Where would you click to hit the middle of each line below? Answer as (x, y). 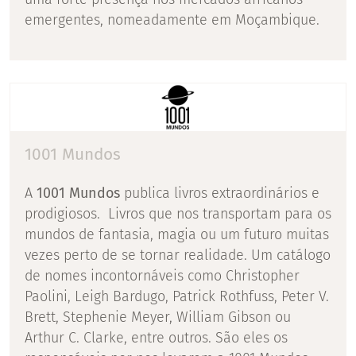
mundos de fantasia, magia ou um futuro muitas (177, 234)
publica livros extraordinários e (220, 193)
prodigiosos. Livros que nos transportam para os (178, 213)
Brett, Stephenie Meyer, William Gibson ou (158, 317)
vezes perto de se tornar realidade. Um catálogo (178, 255)
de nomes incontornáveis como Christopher (162, 275)
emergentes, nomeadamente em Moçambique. (172, 20)
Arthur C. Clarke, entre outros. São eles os (156, 337)
